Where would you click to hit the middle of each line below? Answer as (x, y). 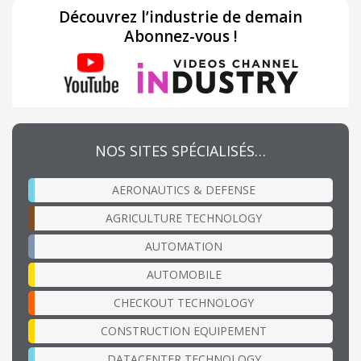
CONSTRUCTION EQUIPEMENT (184, 330)
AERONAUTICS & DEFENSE (184, 189)
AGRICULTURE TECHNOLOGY (184, 218)
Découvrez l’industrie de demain (180, 17)
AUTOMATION (184, 246)
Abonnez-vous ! (180, 36)
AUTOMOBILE (184, 274)
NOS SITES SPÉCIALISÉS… (180, 150)
